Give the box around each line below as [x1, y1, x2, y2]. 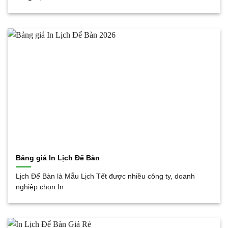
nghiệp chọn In [16, 183, 64, 191]
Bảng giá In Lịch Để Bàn [16, 154, 100, 162]
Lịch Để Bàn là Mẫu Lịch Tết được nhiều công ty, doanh [16, 173, 195, 181]
